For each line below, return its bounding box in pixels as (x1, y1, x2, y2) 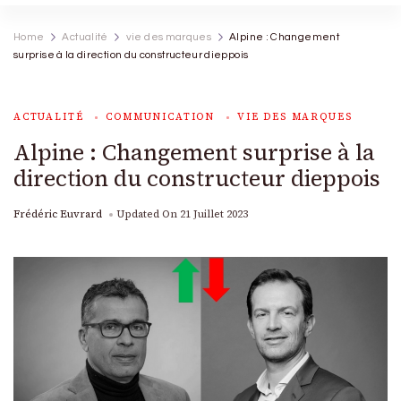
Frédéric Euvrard (13, 207, 102, 221)
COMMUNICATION (106, 110, 216, 124)
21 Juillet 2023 (180, 207, 248, 221)
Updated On (116, 207, 180, 221)
